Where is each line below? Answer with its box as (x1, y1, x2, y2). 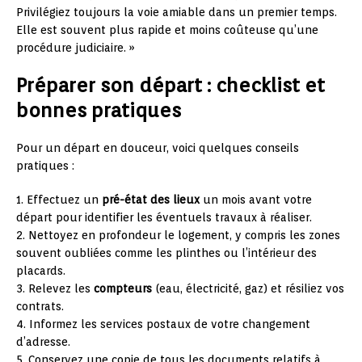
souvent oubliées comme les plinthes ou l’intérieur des (16, 246, 317, 259)
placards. (16, 263, 65, 277)
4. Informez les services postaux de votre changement (16, 317, 310, 330)
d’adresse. (16, 335, 70, 348)
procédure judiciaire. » (16, 40, 135, 54)
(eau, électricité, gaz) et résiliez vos (152, 281, 344, 295)
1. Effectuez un (16, 192, 102, 206)
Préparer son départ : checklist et (16, 73, 325, 97)
